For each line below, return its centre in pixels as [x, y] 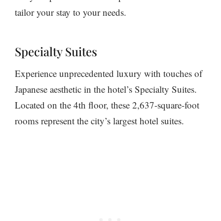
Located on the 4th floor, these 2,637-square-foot [107, 105]
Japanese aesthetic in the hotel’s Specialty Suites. [106, 89]
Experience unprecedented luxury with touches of [109, 73]
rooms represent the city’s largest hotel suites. [99, 120]
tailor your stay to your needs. [71, 12]
